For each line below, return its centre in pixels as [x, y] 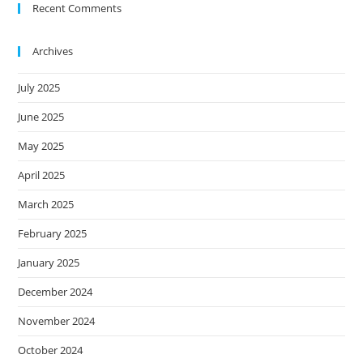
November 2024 [57, 321]
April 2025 [42, 175]
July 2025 [39, 88]
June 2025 [41, 117]
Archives [53, 51]
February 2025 [53, 233]
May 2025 [41, 146]
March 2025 [46, 204]
